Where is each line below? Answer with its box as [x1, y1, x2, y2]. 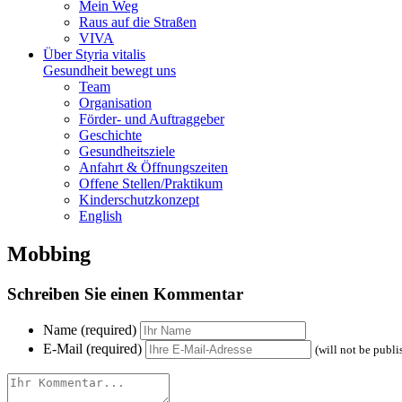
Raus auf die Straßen [79, 14, 197, 30]
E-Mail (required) [43, 340, 142, 356]
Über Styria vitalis [43, 47, 145, 62]
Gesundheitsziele [79, 144, 175, 159]
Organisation [79, 95, 152, 110]
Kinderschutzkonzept [79, 192, 199, 207]
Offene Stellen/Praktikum [79, 176, 223, 191]
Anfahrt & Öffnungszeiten [79, 160, 228, 175]
